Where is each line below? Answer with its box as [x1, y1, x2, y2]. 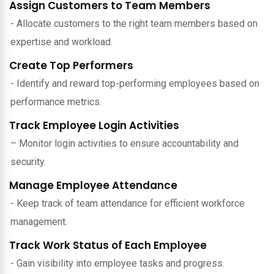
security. [10, 155, 46, 168]
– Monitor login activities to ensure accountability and [10, 137, 239, 149]
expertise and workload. [10, 35, 113, 48]
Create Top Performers [9, 57, 133, 73]
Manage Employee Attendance [9, 177, 177, 193]
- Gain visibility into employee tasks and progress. [10, 257, 224, 269]
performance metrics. [10, 95, 102, 108]
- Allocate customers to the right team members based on [10, 17, 257, 29]
